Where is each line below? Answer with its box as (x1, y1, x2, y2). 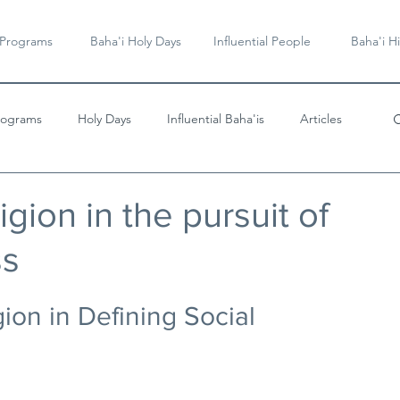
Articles (300, 110, 342, 127)
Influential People (213, 33, 311, 49)
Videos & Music (27, 181, 112, 198)
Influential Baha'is (167, 110, 264, 127)
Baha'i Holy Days (89, 33, 181, 49)
